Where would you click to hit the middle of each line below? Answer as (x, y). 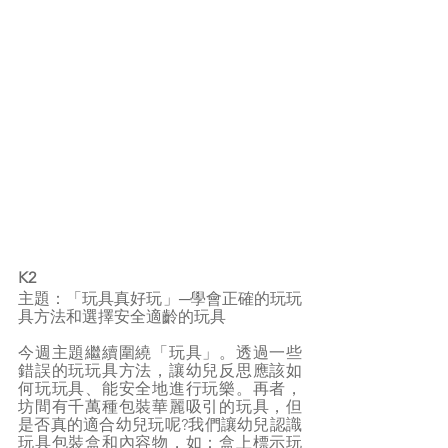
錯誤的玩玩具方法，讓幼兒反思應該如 (160, 370)
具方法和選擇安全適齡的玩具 (122, 316)
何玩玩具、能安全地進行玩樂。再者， (160, 388)
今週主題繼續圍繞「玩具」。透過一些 (160, 352)
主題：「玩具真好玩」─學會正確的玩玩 (160, 298)
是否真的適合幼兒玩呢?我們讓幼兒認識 (160, 424)
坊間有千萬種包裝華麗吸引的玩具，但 (160, 406)
